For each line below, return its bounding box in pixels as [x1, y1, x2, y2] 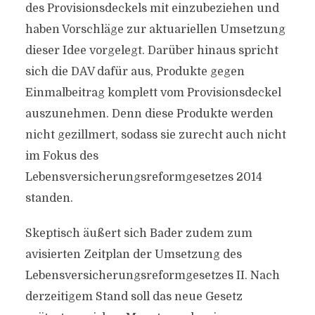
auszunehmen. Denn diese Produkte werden [25, 108, 274, 120]
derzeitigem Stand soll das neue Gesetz [25, 290, 243, 303]
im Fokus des [25, 150, 98, 162]
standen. [25, 192, 73, 205]
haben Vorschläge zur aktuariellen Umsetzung [25, 23, 285, 36]
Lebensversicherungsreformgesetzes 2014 [25, 171, 262, 184]
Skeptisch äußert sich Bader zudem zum [25, 227, 252, 240]
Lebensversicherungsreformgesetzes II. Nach [25, 269, 280, 282]
